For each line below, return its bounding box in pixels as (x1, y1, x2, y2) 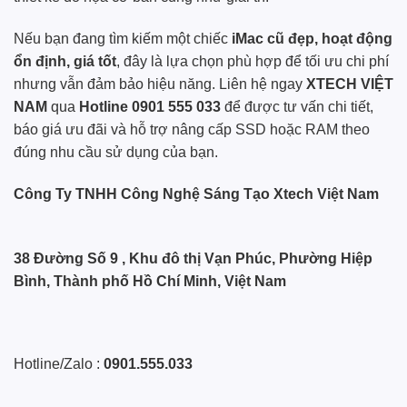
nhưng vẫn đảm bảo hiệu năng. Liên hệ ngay (14, 76, 306, 93)
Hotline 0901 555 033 (79, 99, 221, 115)
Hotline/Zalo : (14, 356, 104, 372)
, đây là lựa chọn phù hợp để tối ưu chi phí (116, 54, 389, 70)
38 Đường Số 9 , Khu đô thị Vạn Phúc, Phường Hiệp (14, 250, 372, 266)
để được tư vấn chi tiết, (221, 99, 373, 115)
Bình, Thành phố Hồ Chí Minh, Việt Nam (14, 273, 286, 289)
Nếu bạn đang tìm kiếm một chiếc (14, 31, 232, 47)
